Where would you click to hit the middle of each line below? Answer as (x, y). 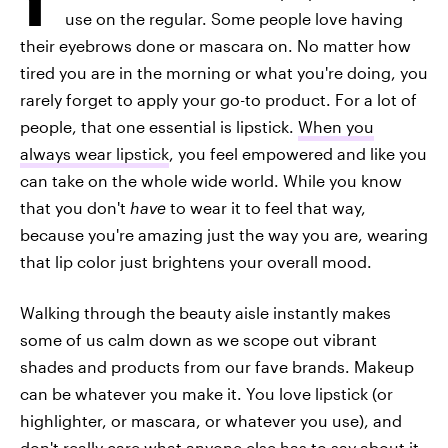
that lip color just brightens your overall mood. (196, 261)
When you (336, 126)
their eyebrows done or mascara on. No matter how (215, 45)
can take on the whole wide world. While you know (211, 180)
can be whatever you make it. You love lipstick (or (206, 393)
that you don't (75, 207)
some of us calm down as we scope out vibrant (198, 339)
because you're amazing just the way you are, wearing (224, 234)
